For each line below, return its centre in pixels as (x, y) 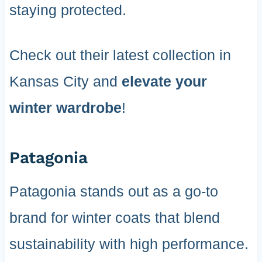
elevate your (164, 82)
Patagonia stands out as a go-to (113, 192)
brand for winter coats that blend (114, 218)
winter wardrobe (65, 108)
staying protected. (68, 10)
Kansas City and (65, 82)
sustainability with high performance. (129, 244)
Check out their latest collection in (120, 55)
